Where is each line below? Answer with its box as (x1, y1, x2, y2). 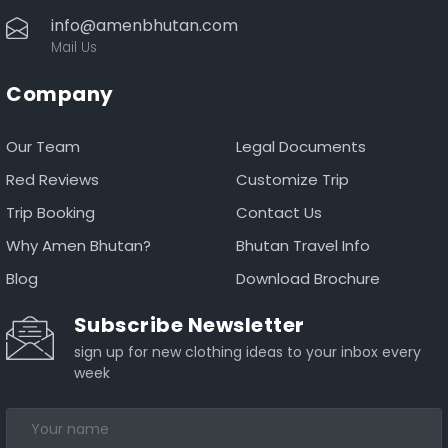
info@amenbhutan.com (51, 13, 238, 37)
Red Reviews (6, 168, 99, 190)
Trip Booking (6, 201, 95, 223)
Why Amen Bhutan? (6, 234, 151, 256)
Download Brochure (236, 267, 380, 289)
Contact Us (236, 201, 322, 223)
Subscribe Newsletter (73, 310, 305, 339)
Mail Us (51, 37, 97, 57)
